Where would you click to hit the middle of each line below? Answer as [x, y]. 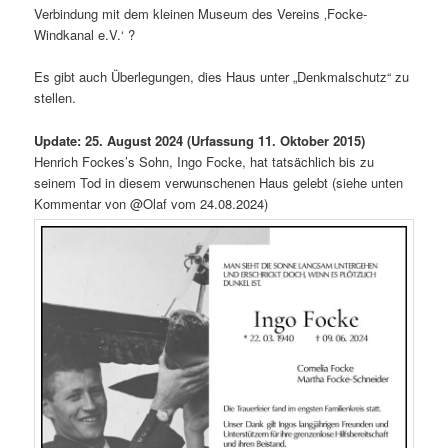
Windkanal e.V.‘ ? [85, 35]
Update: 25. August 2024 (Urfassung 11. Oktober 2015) [200, 140]
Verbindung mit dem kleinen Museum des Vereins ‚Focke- [201, 14]
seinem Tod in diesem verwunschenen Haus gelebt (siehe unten [219, 182]
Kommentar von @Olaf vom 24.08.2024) [151, 203]
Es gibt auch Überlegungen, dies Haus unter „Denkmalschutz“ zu [222, 77]
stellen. [55, 98]
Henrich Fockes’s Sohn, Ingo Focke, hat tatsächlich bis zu [204, 161]
